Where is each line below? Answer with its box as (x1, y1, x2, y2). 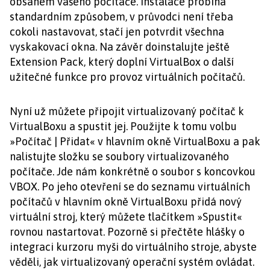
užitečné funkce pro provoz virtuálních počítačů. (10, 71, 245, 83)
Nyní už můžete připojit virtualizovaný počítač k (10, 105, 244, 118)
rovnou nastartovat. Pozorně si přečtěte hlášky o (10, 225, 245, 238)
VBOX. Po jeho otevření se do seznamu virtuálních (10, 180, 250, 193)
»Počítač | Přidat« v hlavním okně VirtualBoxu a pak (10, 135, 260, 148)
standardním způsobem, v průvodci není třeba (10, 10, 233, 23)
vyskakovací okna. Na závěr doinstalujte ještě (10, 40, 230, 53)
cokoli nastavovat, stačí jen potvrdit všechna (10, 25, 224, 38)
